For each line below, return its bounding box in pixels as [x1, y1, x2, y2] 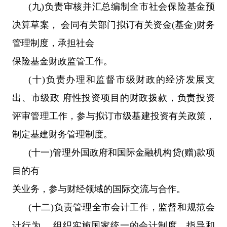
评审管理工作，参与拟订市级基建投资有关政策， [12, 110, 215, 121]
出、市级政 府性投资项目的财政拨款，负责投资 [12, 92, 215, 103]
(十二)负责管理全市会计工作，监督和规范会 [28, 202, 215, 212]
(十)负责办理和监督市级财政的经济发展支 [28, 74, 215, 85]
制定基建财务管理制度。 [12, 129, 112, 139]
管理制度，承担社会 [12, 37, 94, 48]
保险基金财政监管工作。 [12, 56, 112, 66]
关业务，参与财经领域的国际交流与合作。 [12, 183, 185, 194]
